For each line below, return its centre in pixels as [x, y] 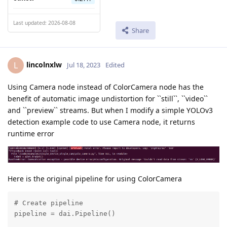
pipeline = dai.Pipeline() [65, 214]
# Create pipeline [48, 203]
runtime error [31, 134]
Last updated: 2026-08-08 [44, 23]
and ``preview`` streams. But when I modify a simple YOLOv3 [110, 110]
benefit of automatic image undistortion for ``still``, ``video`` [108, 99]
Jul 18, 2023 [84, 65]
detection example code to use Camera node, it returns [101, 122]
